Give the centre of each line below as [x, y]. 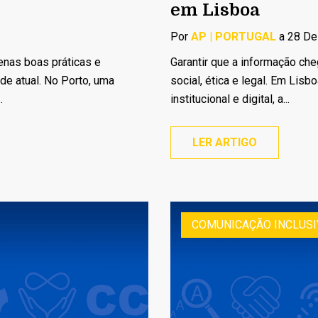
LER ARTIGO [225, 142]
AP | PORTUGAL [234, 36]
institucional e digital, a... [230, 99]
